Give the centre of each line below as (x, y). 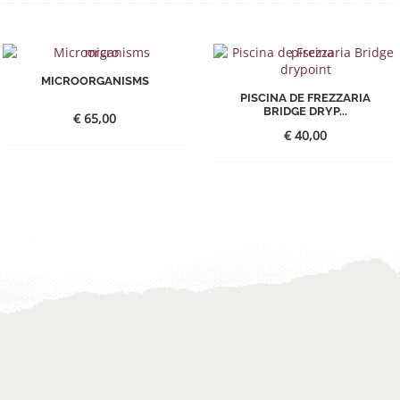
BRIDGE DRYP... (305, 112)
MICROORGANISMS (95, 81)
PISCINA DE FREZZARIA (305, 98)
